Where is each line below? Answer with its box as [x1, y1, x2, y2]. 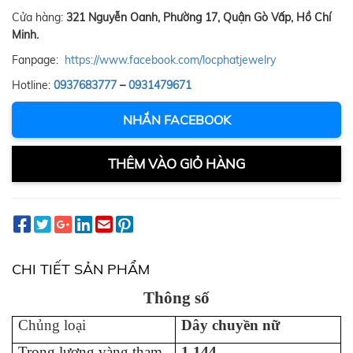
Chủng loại [18, 317, 87, 334]
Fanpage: [12, 53, 65, 68]
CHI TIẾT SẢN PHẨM [12, 260, 150, 279]
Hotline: [12, 78, 54, 93]
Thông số [143, 288, 210, 308]
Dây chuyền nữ [181, 317, 284, 334]
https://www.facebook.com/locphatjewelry [65, 53, 276, 68]
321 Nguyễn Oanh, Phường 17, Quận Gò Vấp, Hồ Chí [66, 10, 331, 25]
